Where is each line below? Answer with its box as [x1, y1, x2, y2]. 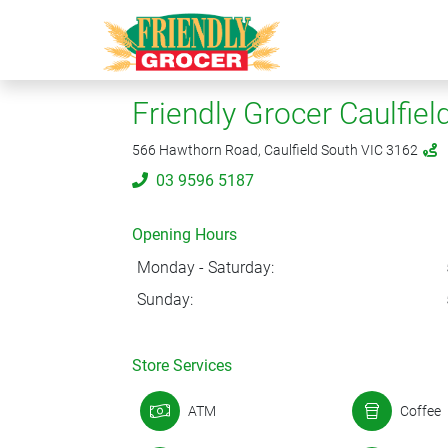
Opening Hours [132, 225, 237, 244]
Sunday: [136, 290, 193, 309]
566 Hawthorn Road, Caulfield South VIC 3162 [132, 142, 421, 158]
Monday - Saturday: [136, 258, 274, 277]
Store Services [132, 356, 232, 375]
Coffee [399, 402, 441, 419]
